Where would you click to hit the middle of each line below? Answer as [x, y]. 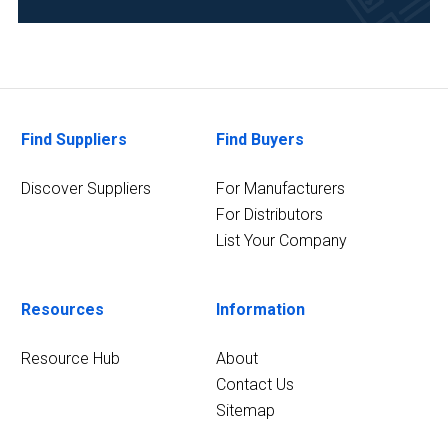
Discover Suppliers [86, 188]
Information [260, 309]
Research [70, 97]
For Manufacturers [280, 188]
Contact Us [254, 384]
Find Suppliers [74, 139]
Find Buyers [259, 139]
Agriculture [74, 35]
